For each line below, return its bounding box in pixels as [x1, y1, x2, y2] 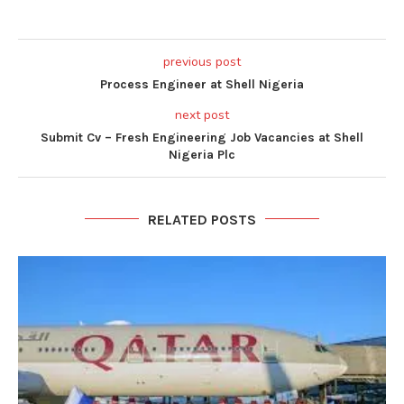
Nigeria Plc [169, 146, 235, 162]
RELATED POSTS [148, 210, 256, 228]
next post [175, 106, 229, 124]
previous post [163, 52, 241, 70]
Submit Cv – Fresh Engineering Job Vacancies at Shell [41, 129, 363, 145]
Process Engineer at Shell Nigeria [100, 76, 304, 92]
